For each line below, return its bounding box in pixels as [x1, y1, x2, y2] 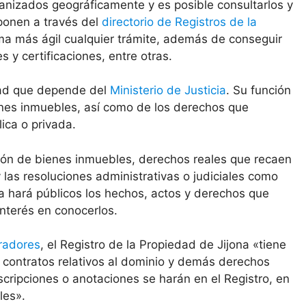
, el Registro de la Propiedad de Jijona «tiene [40, 238, 286, 252]
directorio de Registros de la [102, 14, 257, 29]
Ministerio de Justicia [110, 83, 226, 98]
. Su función [226, 83, 291, 98]
